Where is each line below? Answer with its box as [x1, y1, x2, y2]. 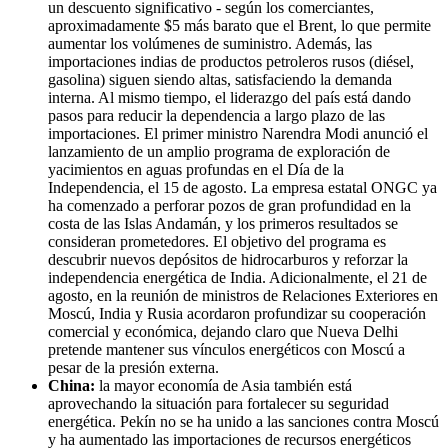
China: [48, 377, 95, 395]
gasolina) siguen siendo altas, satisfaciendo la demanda [48, 71, 392, 89]
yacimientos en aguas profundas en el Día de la [48, 161, 344, 179]
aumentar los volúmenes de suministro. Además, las [48, 35, 372, 53]
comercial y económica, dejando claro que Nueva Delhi [48, 323, 398, 341]
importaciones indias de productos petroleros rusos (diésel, [48, 53, 414, 71]
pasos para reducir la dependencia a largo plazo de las [48, 107, 385, 125]
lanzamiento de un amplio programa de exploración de [48, 143, 390, 161]
